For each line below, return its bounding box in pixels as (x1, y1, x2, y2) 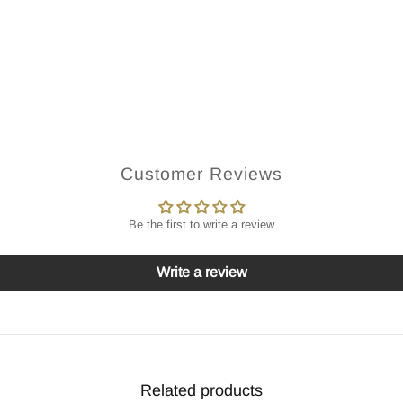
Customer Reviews (121, 164, 282, 184)
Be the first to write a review (129, 218, 274, 231)
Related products (140, 381, 263, 399)
